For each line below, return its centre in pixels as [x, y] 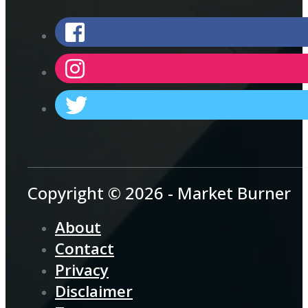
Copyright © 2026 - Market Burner [159, 193]
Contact [85, 249]
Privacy [82, 270]
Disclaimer [94, 291]
